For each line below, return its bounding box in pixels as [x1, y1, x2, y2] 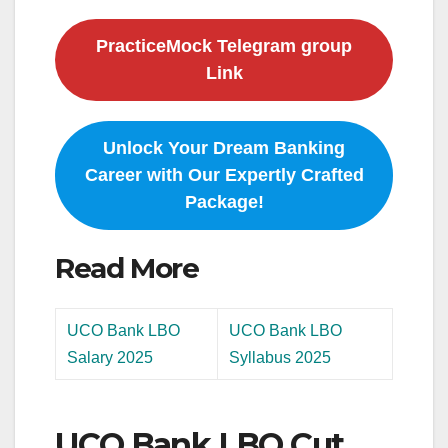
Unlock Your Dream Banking [103, 137, 345, 158]
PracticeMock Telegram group [96, 35, 352, 56]
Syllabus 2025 [229, 349, 332, 367]
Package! [184, 191, 264, 212]
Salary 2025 [67, 349, 154, 367]
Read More [55, 250, 199, 285]
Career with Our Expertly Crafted [84, 164, 364, 185]
